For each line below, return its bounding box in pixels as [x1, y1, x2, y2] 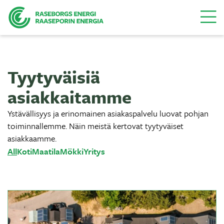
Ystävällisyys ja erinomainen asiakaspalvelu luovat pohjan [7, 107, 208, 119]
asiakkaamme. [7, 132, 56, 144]
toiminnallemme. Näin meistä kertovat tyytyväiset [7, 119, 183, 132]
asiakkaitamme [7, 84, 131, 109]
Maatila [32, 145, 60, 157]
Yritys [83, 145, 105, 157]
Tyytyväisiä [7, 64, 100, 89]
